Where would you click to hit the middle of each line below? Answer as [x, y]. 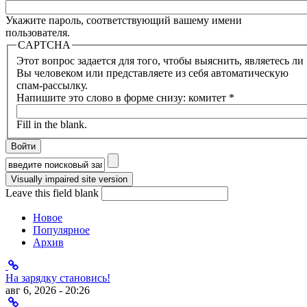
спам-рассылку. [52, 86]
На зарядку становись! [58, 278]
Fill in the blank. [52, 125]
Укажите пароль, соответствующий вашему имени [124, 20]
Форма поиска [59, 176]
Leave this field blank [53, 193]
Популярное [61, 230]
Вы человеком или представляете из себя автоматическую [152, 73]
